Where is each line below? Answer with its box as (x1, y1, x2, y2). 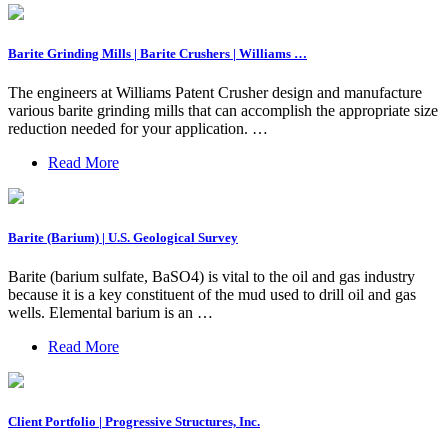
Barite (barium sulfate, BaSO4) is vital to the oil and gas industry (8, 268, 415, 286)
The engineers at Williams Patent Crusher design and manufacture (8, 83, 422, 101)
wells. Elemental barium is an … (8, 304, 213, 322)
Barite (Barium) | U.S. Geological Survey (8, 230, 238, 246)
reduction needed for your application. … (8, 119, 268, 137)
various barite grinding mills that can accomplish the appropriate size (8, 101, 438, 119)
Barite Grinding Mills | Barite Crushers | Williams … (8, 45, 307, 61)
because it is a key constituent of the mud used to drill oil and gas (8, 286, 416, 304)
